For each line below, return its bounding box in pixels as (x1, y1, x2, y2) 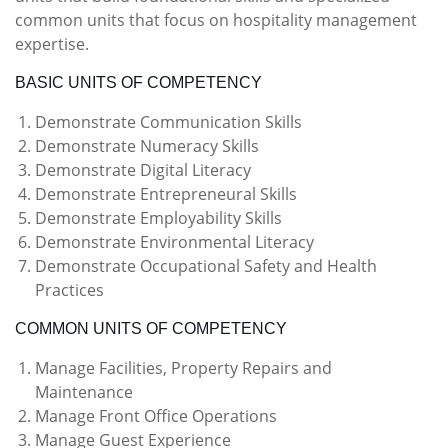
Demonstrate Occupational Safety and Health (35, 255, 377, 277)
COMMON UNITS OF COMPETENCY (15, 320, 287, 337)
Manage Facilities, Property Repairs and (35, 357, 332, 379)
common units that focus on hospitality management (15, 9, 417, 31)
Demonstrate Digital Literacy (35, 159, 251, 181)
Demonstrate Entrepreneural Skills (35, 183, 297, 205)
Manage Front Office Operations (35, 405, 277, 427)
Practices (35, 279, 104, 301)
